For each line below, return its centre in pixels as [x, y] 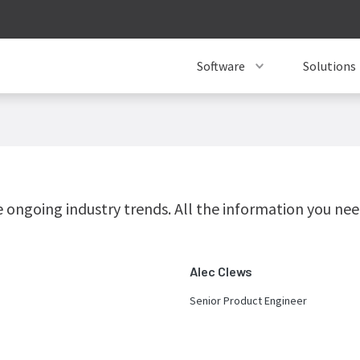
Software [221, 66]
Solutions [329, 66]
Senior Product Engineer [248, 301]
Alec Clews [221, 271]
